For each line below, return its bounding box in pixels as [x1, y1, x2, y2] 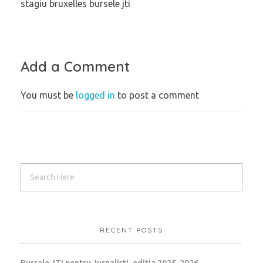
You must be [21, 89, 76, 100]
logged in [76, 89, 117, 100]
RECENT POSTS [100, 225, 163, 235]
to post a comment [117, 89, 199, 100]
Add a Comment [21, 58, 130, 76]
